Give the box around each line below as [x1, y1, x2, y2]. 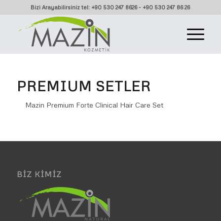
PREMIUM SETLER [16, 77, 151, 94]
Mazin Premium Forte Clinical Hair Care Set [25, 100, 163, 109]
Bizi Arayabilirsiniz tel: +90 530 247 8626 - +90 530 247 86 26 [31, 4, 190, 10]
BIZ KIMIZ [16, 169, 62, 179]
